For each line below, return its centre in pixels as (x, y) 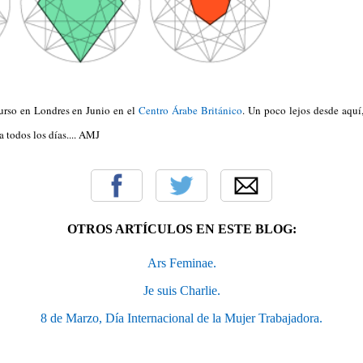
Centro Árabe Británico (190, 111)
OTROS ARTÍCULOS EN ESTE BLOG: (181, 229)
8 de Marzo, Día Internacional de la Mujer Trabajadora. (181, 318)
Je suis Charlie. (181, 291)
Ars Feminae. (181, 263)
